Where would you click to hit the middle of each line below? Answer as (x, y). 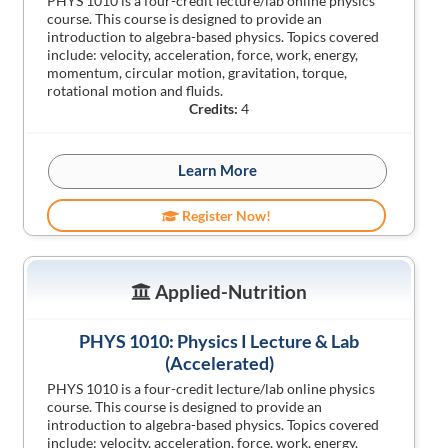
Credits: (213, 108)
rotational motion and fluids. (135, 90)
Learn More (218, 170)
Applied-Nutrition (228, 291)
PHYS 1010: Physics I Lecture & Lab (219, 341)
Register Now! (225, 215)
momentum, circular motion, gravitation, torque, (197, 72)
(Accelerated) (219, 363)
